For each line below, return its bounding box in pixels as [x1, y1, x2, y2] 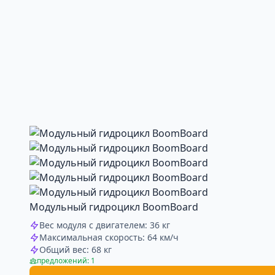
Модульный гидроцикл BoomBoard [29, 200, 198, 214]
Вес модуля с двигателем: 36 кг [39, 219, 170, 231]
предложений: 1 [37, 255, 95, 266]
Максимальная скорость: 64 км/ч [39, 231, 179, 243]
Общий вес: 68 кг [39, 244, 112, 255]
